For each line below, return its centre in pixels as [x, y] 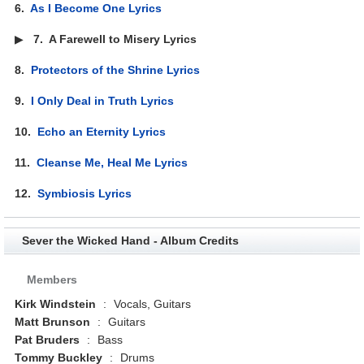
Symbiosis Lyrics [85, 193]
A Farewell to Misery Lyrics [123, 39]
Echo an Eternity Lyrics [102, 131]
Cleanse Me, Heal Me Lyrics [113, 162]
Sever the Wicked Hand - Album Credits [130, 240]
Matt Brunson [53, 321]
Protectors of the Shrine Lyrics [116, 69]
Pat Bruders [48, 339]
